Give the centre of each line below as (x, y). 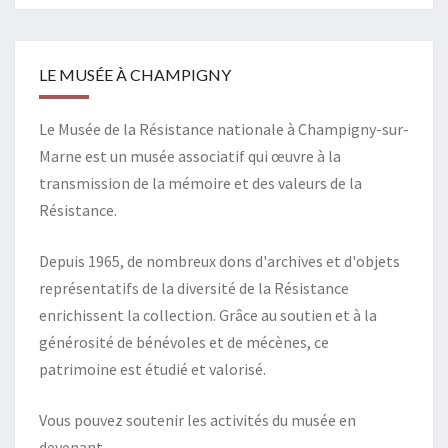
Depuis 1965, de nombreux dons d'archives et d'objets (219, 261)
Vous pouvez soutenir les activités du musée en (197, 420)
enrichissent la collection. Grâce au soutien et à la (208, 315)
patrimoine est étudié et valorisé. (152, 369)
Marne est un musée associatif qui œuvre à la (190, 156)
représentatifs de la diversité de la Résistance (194, 288)
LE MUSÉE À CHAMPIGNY (135, 74)
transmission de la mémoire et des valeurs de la (200, 183)
